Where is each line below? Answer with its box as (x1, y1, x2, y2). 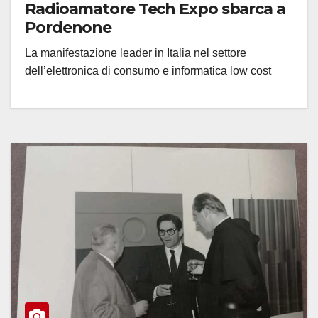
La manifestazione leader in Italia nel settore (25, 47, 246, 60)
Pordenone (25, 18, 112, 38)
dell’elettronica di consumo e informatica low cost (25, 65, 271, 77)
